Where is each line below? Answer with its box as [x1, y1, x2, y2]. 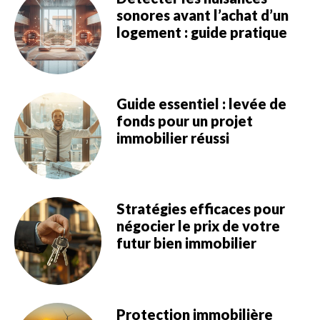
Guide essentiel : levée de [116, 94, 286, 112]
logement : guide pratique [116, 24, 287, 41]
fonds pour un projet [116, 111, 253, 129]
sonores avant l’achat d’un [116, 6, 289, 24]
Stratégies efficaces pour [116, 200, 285, 218]
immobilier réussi [116, 129, 229, 146]
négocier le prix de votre [116, 217, 280, 235]
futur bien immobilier [116, 234, 256, 252]
